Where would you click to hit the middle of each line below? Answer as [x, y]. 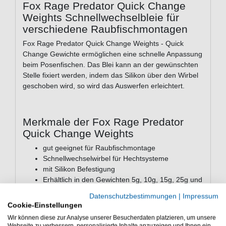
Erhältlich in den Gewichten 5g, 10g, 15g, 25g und [123, 180]
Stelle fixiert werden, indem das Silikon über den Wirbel [110, 75]
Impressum [201, 196]
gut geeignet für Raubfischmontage [99, 148]
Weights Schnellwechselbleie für [101, 18]
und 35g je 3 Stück [73, 212]
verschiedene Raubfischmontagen [105, 29]
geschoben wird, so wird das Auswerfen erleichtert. [104, 86]
